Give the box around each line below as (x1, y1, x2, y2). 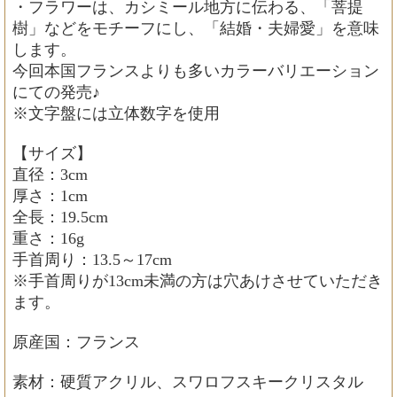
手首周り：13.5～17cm (12, 251, 172, 269)
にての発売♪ (12, 83, 100, 102)
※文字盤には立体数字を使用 (12, 105, 220, 123)
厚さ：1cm (12, 187, 88, 206)
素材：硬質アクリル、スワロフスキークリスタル (12, 373, 363, 392)
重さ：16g (12, 230, 84, 248)
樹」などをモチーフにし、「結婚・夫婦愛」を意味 (12, 19, 379, 38)
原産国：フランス (12, 333, 140, 352)
